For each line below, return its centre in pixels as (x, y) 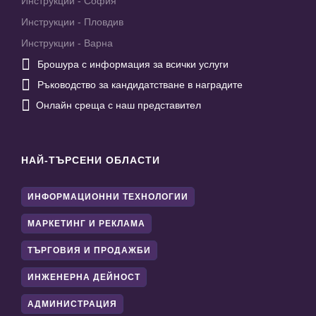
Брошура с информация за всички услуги (133, 65)
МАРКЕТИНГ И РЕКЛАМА (86, 224)
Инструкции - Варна (67, 43)
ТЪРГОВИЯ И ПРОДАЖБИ (89, 251)
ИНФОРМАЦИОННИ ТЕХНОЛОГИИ (108, 197)
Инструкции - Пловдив (72, 22)
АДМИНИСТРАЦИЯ (72, 304)
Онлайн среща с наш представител (119, 105)
